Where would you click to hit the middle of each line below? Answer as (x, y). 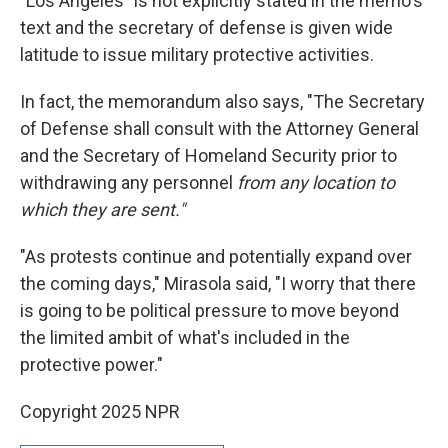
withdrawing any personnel (128, 182)
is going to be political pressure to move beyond (209, 310)
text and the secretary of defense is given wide (206, 27)
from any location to (316, 182)
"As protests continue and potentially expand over (216, 256)
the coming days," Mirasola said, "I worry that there (218, 283)
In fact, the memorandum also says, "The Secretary (222, 101)
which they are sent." (102, 209)
